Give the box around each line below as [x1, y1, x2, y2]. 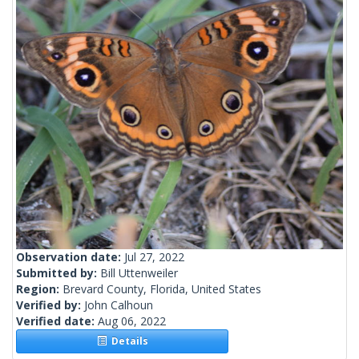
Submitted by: [16, 265, 100, 281]
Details [106, 334, 148, 349]
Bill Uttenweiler [100, 265, 178, 281]
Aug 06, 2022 [98, 313, 166, 329]
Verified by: [16, 297, 84, 313]
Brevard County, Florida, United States [63, 281, 261, 297]
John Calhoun [84, 297, 153, 313]
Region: [16, 281, 63, 297]
